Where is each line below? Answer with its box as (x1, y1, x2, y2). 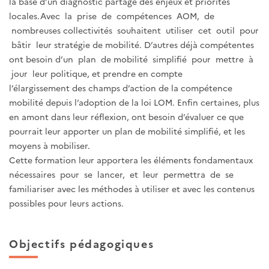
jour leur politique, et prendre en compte (9, 67, 183, 80)
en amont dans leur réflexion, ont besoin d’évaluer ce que (9, 110, 244, 123)
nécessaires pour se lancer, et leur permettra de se (9, 168, 234, 181)
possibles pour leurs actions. (9, 197, 124, 210)
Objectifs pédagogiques (9, 236, 154, 252)
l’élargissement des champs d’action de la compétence (9, 82, 232, 94)
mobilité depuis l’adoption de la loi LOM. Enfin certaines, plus (9, 96, 259, 109)
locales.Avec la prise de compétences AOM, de (9, 10, 214, 22)
